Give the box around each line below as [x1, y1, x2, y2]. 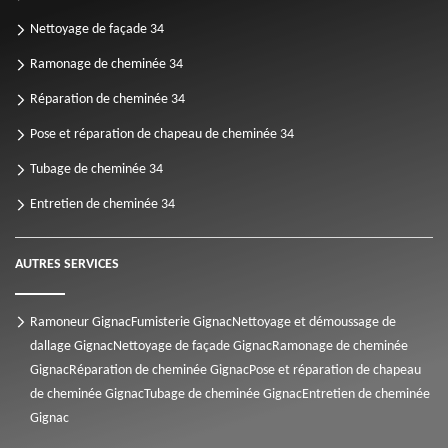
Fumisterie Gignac [131, 315, 232, 331]
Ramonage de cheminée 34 [30, 57, 183, 73]
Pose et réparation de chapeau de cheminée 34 [30, 127, 294, 143]
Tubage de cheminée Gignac [144, 387, 302, 403]
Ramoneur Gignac [30, 315, 131, 331]
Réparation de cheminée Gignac [69, 363, 249, 379]
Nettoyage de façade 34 [30, 22, 164, 38]
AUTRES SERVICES [15, 257, 119, 273]
